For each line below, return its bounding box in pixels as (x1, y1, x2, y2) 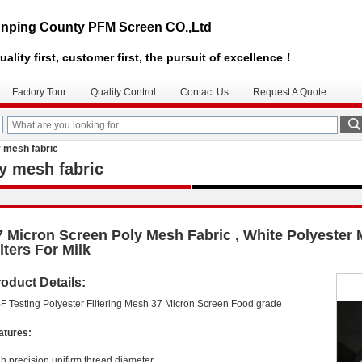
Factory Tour (12, 86, 66, 98)
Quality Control (90, 86, 156, 98)
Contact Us (180, 86, 229, 98)
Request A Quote (253, 86, 326, 98)
